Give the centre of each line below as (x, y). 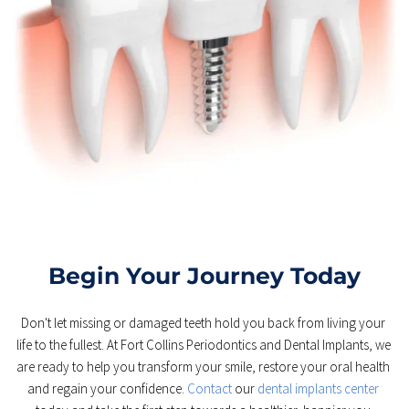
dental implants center (318, 389)
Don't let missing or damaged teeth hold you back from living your (203, 323)
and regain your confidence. (107, 389)
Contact (211, 389)
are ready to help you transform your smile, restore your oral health (203, 367)
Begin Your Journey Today (204, 276)
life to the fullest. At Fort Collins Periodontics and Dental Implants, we (203, 345)
